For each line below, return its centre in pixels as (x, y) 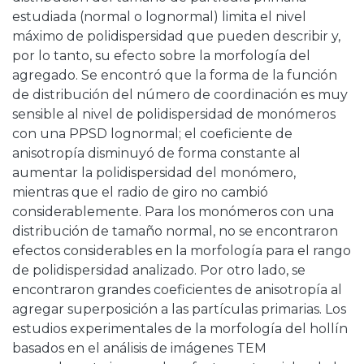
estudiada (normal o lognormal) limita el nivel (159, 17)
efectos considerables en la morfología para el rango (182, 251)
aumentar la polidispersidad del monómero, (154, 173)
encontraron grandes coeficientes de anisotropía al (177, 290)
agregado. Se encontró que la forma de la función (175, 76)
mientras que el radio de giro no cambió (140, 193)
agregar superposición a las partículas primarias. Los (179, 310)
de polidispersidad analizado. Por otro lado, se (159, 271)
